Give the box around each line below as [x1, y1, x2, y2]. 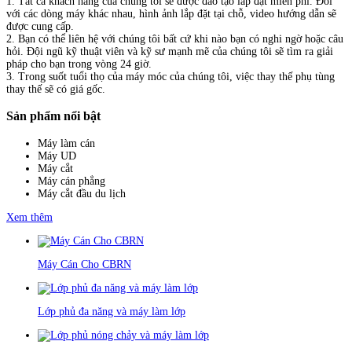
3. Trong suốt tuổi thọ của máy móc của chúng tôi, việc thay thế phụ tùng [6, 70, 335, 82]
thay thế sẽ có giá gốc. [6, 82, 105, 95]
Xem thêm [6, 211, 53, 223]
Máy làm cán [38, 137, 95, 149]
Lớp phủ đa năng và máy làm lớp [38, 305, 185, 317]
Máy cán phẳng [38, 174, 105, 187]
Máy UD [38, 149, 76, 162]
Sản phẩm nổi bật [6, 108, 101, 124]
